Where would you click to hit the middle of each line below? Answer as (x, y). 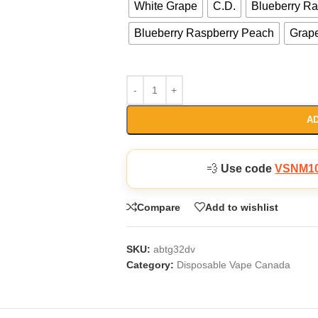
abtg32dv (174, 249)
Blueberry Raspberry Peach (204, 33)
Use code (248, 169)
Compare (158, 207)
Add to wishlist (241, 207)
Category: (150, 265)
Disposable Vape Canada (233, 265)
